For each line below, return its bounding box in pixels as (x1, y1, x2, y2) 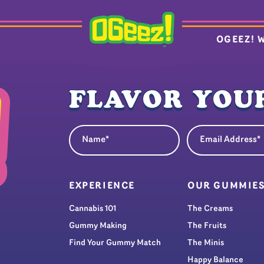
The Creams (187, 204, 233, 213)
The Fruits (187, 221, 226, 230)
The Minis (187, 238, 224, 247)
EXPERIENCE (69, 181, 135, 191)
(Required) (96, 125, 136, 133)
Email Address (186, 124, 249, 134)
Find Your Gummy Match (69, 238, 161, 247)
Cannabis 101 (69, 204, 116, 213)
